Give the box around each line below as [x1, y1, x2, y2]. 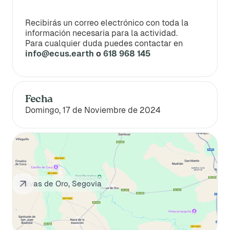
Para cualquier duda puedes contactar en [25, 39, 183, 48]
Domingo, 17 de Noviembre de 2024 [25, 105, 160, 115]
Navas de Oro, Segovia [19, 179, 102, 188]
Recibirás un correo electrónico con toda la [25, 18, 188, 28]
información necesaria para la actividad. [25, 28, 178, 38]
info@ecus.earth [25, 49, 94, 59]
